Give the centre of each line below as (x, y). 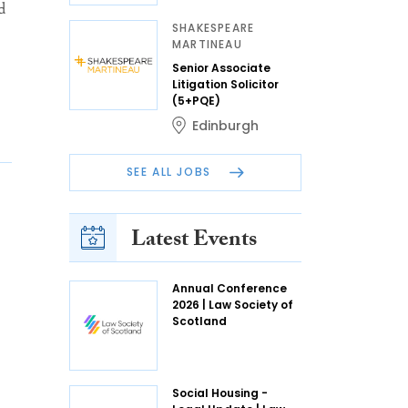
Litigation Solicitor (225, 84)
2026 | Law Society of (233, 304)
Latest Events (194, 241)
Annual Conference (229, 288)
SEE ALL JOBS (171, 172)
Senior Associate (221, 68)
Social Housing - (220, 393)
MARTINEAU (207, 44)
